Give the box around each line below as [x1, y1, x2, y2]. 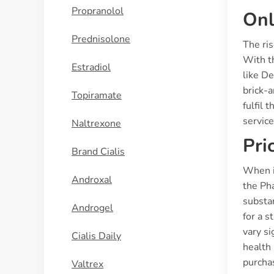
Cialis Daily [72, 229, 121, 243]
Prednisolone [72, 32, 130, 46]
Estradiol [72, 61, 111, 74]
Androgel [72, 201, 113, 215]
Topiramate [72, 89, 122, 102]
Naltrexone [72, 117, 121, 130]
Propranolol [72, 4, 124, 18]
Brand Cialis [72, 145, 125, 158]
